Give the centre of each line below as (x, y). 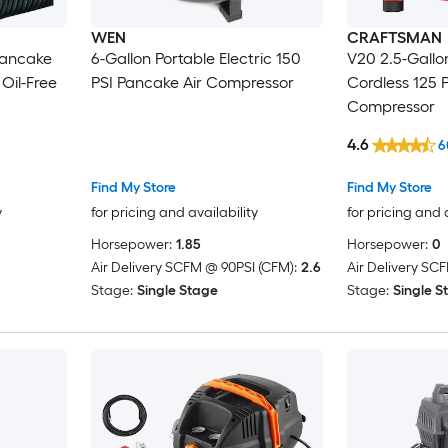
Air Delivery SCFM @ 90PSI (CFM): (193, 268)
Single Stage (177, 291)
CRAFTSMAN (394, 37)
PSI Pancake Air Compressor (192, 82)
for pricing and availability (174, 213)
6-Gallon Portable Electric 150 (195, 58)
